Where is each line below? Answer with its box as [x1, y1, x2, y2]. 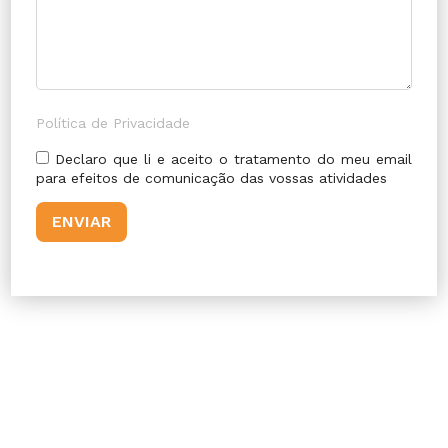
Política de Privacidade [36, 115, 191, 132]
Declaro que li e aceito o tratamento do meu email [55, 150, 412, 167]
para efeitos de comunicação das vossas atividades [36, 169, 388, 186]
